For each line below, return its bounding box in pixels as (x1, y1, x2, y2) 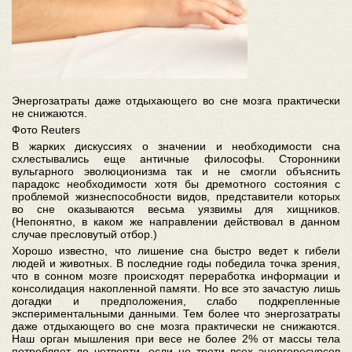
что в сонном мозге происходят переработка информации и (12, 269, 340, 283)
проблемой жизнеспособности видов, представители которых (12, 190, 340, 203)
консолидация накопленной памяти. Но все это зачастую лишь (12, 282, 340, 295)
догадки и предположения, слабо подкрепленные (12, 295, 340, 308)
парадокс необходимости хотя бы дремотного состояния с (12, 178, 340, 191)
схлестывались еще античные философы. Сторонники (12, 152, 340, 166)
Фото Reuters (12, 123, 80, 137)
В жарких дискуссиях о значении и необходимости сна (12, 140, 340, 153)
